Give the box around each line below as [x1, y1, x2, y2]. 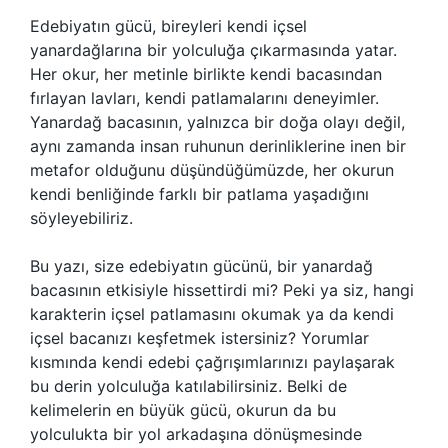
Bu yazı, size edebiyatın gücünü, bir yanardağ [30, 256, 373, 276]
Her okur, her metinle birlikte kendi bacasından [30, 64, 382, 84]
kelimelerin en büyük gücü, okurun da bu [30, 400, 336, 420]
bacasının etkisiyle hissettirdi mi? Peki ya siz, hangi [30, 280, 414, 300]
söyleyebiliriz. [30, 208, 133, 228]
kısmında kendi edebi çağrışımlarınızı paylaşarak [30, 352, 395, 372]
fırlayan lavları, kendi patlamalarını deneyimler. [30, 88, 379, 108]
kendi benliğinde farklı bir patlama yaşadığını [30, 184, 369, 204]
